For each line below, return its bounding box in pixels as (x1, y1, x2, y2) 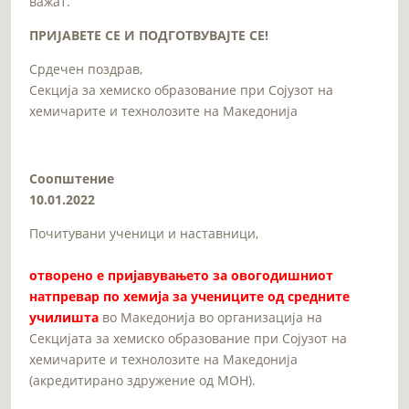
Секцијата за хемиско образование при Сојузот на (29, 329, 348, 347)
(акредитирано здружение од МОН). (29, 371, 257, 389)
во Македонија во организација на (99, 308, 323, 326)
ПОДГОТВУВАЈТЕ (139, 26, 246, 44)
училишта (29, 308, 100, 326)
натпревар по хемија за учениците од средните (29, 287, 351, 305)
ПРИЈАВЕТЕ (29, 26, 102, 44)
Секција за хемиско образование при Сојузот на (29, 80, 334, 99)
